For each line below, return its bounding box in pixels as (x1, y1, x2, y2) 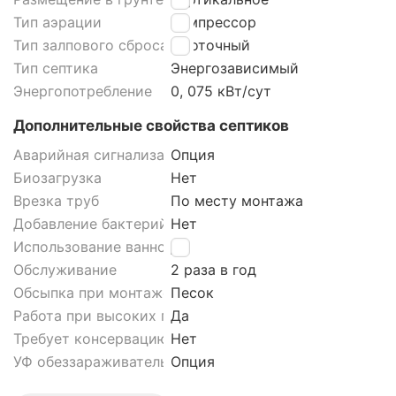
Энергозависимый (171, 59, 299, 78)
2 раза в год (171, 261, 256, 279)
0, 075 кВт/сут (171, 82, 271, 101)
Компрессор (171, 13, 256, 32)
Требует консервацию (13, 330, 169, 348)
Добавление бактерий (13, 215, 168, 233)
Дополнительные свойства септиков (13, 117, 289, 135)
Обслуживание (13, 261, 117, 279)
